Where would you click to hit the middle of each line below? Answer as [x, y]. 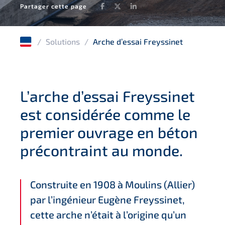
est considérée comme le [105, 114]
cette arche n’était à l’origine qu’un [108, 214]
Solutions [63, 41]
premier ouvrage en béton [109, 132]
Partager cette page [53, 6]
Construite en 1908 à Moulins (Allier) [113, 184]
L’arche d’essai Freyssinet [107, 96]
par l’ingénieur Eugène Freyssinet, [107, 199]
